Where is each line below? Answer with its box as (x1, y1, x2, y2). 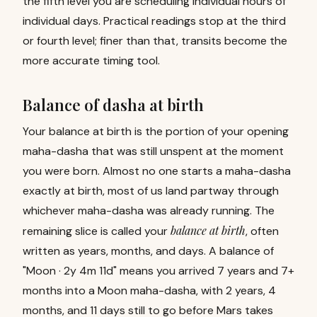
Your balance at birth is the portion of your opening (23, 124, 289, 139)
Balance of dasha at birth (23, 94, 204, 115)
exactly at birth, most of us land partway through (23, 183, 279, 198)
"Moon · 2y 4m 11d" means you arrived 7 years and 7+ (23, 263, 294, 278)
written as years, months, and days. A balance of (23, 243, 274, 258)
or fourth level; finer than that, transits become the (23, 33, 287, 48)
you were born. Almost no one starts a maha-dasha (23, 163, 291, 178)
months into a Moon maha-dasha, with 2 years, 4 (23, 283, 276, 298)
